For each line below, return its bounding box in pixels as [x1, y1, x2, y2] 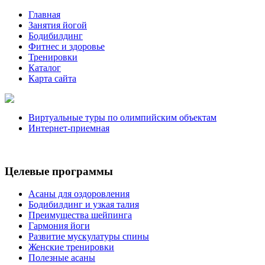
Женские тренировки [28, 242, 114, 253]
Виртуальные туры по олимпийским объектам [28, 112, 216, 122]
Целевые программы [5, 164, 113, 177]
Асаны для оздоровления [28, 189, 130, 199]
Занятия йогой [28, 20, 87, 30]
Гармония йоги [28, 221, 90, 231]
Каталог [28, 63, 61, 73]
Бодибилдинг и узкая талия [28, 199, 139, 210]
